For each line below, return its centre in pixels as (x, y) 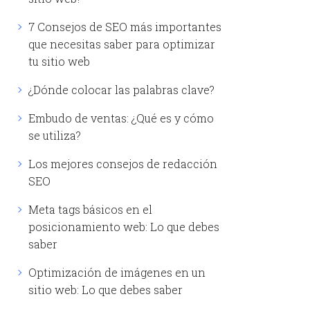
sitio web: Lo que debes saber (105, 289)
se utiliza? (54, 135)
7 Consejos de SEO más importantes (125, 26)
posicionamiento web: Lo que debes (124, 226)
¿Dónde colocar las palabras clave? (121, 89)
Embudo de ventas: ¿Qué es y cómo (121, 118)
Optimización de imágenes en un (117, 272)
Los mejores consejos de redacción (122, 163)
